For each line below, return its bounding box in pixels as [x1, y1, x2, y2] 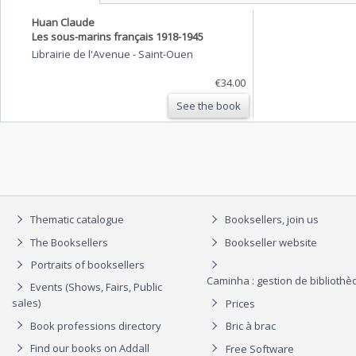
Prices [226, 296, 255, 311]
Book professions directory [30, 318, 161, 333]
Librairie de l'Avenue [32, 46, 133, 61]
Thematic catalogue [28, 212, 124, 227]
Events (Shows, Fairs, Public [28, 280, 162, 295]
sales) [12, 296, 41, 311]
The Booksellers [28, 234, 108, 250]
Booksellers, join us [222, 212, 319, 227]
